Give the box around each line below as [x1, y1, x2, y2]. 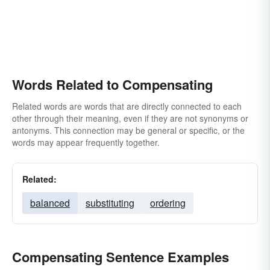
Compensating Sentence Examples [12, 247, 229, 266]
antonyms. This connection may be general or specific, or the [12, 124, 245, 136]
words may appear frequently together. [12, 136, 160, 148]
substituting [86, 196, 134, 210]
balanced [30, 196, 70, 210]
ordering [150, 196, 186, 210]
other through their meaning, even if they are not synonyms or [12, 112, 248, 124]
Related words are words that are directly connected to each [12, 100, 242, 112]
